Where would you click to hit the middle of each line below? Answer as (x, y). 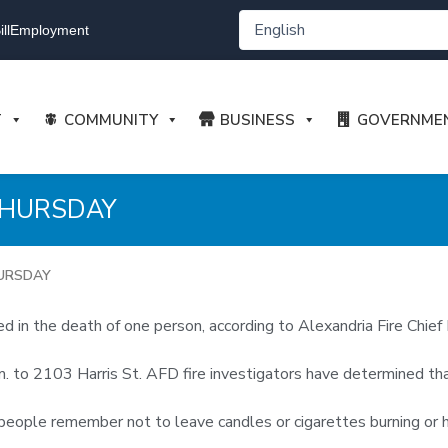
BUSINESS (257, 120)
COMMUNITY (110, 120)
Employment (49, 30)
